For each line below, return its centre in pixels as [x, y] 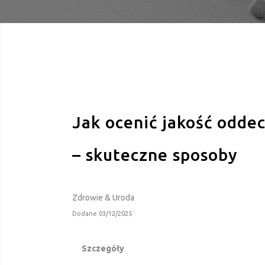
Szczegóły [103, 248]
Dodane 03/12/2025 [102, 214]
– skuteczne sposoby [155, 155]
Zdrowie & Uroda [103, 198]
